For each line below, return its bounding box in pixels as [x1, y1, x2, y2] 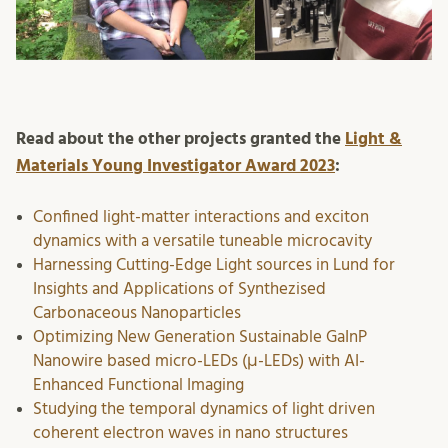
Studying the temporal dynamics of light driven [33, 399, 375, 417]
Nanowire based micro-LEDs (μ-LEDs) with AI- [33, 351, 365, 369]
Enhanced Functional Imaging [33, 375, 244, 393]
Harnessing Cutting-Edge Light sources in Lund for [33, 255, 395, 273]
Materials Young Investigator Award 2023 [16, 157, 335, 175]
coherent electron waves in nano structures [33, 423, 348, 441]
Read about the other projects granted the [16, 130, 345, 148]
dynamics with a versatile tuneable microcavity [33, 231, 372, 249]
